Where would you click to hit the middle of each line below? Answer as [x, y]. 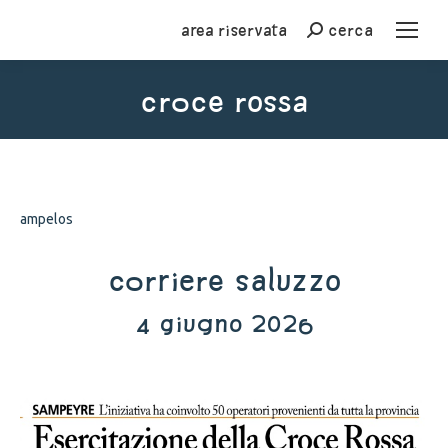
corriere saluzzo [224, 280]
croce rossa [224, 101]
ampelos [46, 219]
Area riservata [234, 29]
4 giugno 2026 [224, 323]
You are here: [266, 132]
